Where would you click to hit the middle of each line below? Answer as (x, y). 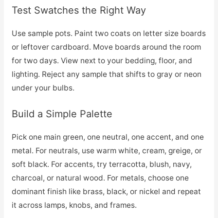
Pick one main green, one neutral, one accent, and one (108, 137)
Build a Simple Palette (62, 114)
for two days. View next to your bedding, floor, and (102, 61)
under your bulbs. (43, 88)
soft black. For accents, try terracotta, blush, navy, (101, 164)
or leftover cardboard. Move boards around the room (106, 47)
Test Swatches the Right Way (79, 10)
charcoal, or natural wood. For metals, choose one (100, 178)
